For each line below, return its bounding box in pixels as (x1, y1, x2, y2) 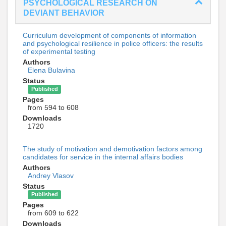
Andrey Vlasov (28, 171, 74, 180)
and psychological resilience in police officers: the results (23, 39, 203, 47)
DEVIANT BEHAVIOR (23, 8, 104, 17)
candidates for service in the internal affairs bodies (23, 152, 183, 161)
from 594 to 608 (28, 103, 79, 111)
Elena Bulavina (28, 66, 75, 74)
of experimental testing (23, 47, 95, 55)
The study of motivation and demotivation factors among (23, 144, 202, 153)
